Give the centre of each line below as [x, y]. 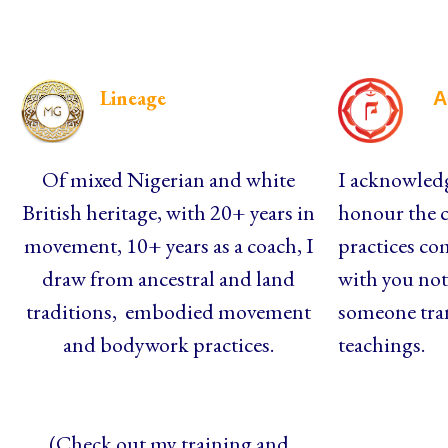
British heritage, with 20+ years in [169, 212]
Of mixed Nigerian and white [169, 179]
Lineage [133, 98]
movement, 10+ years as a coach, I [168, 245]
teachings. [383, 345]
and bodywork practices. [169, 344]
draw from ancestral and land [169, 278]
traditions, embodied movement [169, 311]
